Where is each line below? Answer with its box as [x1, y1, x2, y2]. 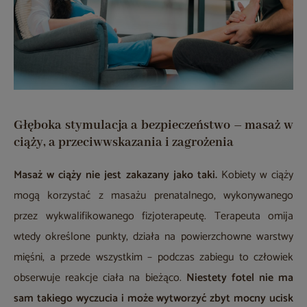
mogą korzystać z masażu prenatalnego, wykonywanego [14, 186, 293, 206]
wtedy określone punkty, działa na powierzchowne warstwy [14, 228, 293, 247]
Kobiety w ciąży [221, 166, 294, 185]
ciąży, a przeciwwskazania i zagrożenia [14, 134, 234, 151]
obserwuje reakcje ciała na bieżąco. [14, 269, 186, 288]
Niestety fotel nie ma [186, 269, 293, 288]
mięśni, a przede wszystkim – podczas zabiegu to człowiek [14, 248, 293, 267]
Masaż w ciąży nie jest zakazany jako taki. [14, 166, 221, 185]
